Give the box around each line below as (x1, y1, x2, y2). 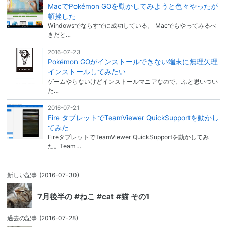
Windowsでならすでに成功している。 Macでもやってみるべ (47, 22, 216, 30)
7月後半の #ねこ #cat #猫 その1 (37, 192, 149, 202)
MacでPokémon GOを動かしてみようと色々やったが (47, 2, 218, 11)
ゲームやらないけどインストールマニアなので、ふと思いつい (47, 78, 218, 86)
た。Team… (47, 142, 81, 150)
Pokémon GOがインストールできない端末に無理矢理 (47, 58, 218, 66)
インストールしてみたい (47, 68, 126, 77)
